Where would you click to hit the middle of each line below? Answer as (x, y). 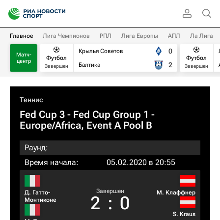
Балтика (89, 65)
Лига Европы (140, 36)
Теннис (31, 100)
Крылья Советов (101, 51)
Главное (21, 36)
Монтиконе (41, 200)
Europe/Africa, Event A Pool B (86, 125)
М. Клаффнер (176, 192)
